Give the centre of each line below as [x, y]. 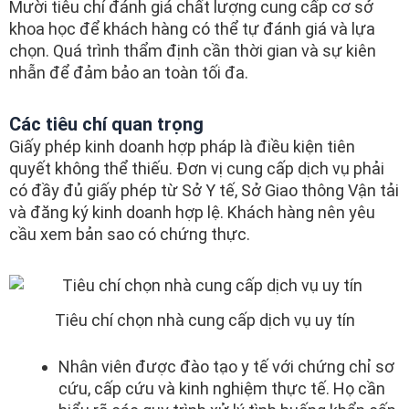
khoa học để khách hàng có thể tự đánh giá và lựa [192, 28]
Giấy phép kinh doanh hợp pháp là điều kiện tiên [182, 147]
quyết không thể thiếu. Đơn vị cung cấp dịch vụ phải [197, 169]
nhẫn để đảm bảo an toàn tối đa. [129, 72]
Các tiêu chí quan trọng [106, 125]
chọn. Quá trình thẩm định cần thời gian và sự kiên [193, 50]
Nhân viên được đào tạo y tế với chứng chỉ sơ [226, 367]
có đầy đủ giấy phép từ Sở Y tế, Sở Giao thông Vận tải [204, 191]
